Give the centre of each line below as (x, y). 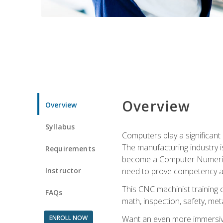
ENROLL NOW (68, 218)
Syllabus (60, 126)
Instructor (63, 170)
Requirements (70, 148)
